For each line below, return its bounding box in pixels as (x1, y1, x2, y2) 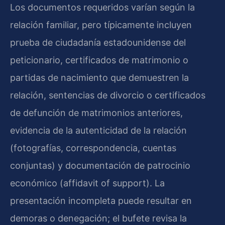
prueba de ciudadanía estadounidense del (10, 37, 186, 48)
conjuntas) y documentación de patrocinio (10, 160, 190, 171)
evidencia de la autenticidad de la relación (10, 125, 187, 136)
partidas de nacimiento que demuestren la (10, 72, 189, 83)
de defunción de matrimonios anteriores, (10, 107, 183, 118)
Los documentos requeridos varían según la (10, 2, 195, 13)
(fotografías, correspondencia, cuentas (10, 142, 176, 153)
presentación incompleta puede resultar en (10, 195, 192, 206)
